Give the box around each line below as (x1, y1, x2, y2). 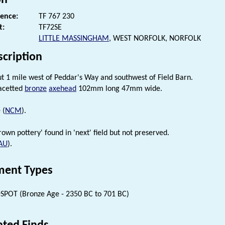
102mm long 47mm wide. (76, 84, 162, 93)
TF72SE (39, 23, 62, 32)
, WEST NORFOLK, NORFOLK (109, 34, 201, 43)
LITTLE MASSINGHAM (39, 34, 109, 43)
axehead (49, 84, 76, 93)
